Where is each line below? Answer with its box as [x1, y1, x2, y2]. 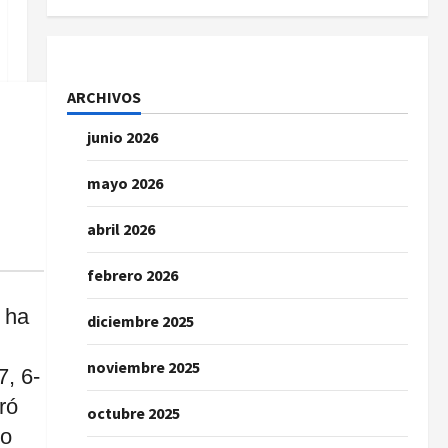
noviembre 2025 [86, 357, 200, 377]
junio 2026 [86, 127, 158, 147]
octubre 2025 [86, 403, 180, 423]
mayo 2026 [86, 173, 163, 193]
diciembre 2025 [86, 311, 194, 331]
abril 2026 [86, 219, 155, 239]
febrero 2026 [86, 265, 178, 285]
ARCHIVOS [66, 87, 141, 107]
